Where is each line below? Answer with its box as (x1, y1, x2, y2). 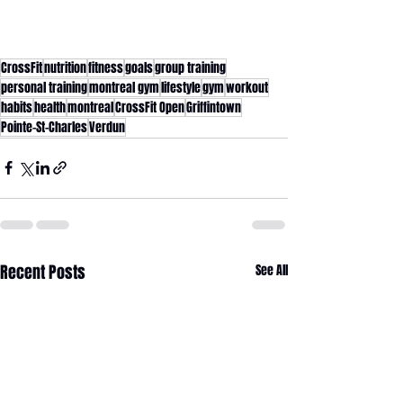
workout (226, 77, 268, 97)
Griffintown (186, 97, 241, 117)
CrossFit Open (115, 97, 184, 117)
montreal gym (89, 77, 159, 97)
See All (255, 260, 288, 280)
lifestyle (161, 77, 201, 97)
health (34, 97, 66, 117)
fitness (88, 58, 123, 77)
